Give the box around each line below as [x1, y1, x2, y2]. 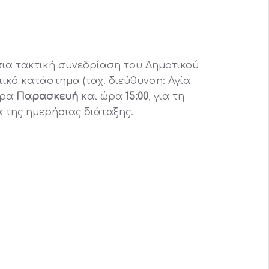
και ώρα [81, 91, 125, 102]
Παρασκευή [16, 91, 81, 102]
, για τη [148, 91, 184, 102]
